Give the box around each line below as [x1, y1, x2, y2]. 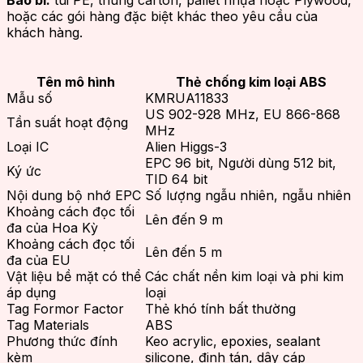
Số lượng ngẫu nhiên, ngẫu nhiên [145, 187, 351, 204]
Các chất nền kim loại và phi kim [145, 268, 344, 285]
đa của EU [6, 252, 70, 269]
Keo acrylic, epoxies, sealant [145, 333, 320, 350]
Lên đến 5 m [145, 244, 222, 261]
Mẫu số [6, 90, 53, 107]
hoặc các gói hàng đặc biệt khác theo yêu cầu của [6, 8, 318, 25]
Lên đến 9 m [145, 211, 223, 228]
